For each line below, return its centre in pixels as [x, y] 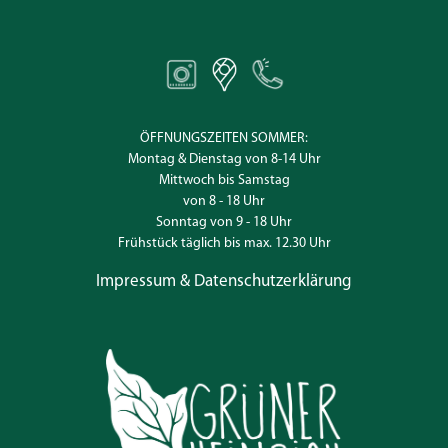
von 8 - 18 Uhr [224, 201]
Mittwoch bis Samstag [224, 180]
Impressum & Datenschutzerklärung [224, 281]
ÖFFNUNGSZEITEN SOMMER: [224, 138]
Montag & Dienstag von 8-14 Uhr [224, 159]
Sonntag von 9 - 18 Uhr [224, 222]
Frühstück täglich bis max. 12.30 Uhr [224, 243]
